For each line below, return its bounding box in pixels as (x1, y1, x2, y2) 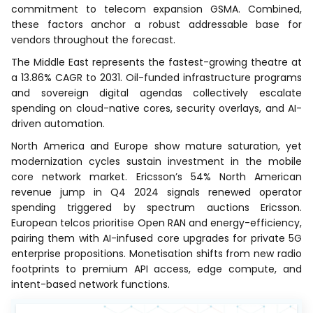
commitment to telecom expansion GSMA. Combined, (11, 1, 302, 16)
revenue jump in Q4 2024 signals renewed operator (11, 184, 302, 199)
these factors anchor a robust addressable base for (11, 17, 302, 31)
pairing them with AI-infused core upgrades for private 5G (11, 231, 302, 245)
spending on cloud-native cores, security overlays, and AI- (11, 101, 302, 115)
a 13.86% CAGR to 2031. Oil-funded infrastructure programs (11, 70, 302, 85)
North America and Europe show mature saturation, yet (11, 138, 302, 153)
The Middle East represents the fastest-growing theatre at (11, 54, 302, 69)
